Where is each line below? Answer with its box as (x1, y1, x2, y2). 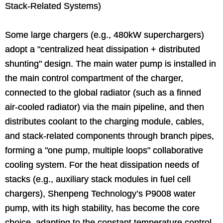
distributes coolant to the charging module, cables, (5, 116, 204, 126)
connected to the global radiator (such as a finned (5, 87, 201, 98)
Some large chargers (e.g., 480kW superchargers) (5, 29, 204, 40)
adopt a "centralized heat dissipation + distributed (5, 44, 200, 54)
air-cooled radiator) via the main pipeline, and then (5, 102, 204, 112)
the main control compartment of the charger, (5, 73, 183, 83)
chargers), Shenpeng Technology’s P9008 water (5, 188, 196, 199)
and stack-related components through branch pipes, (5, 130, 214, 141)
